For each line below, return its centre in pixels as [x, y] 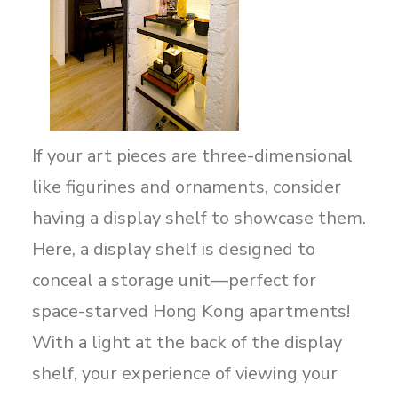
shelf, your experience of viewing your [185, 374]
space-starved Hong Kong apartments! [191, 311]
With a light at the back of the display [187, 342]
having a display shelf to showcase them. [199, 218]
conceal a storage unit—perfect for [174, 280]
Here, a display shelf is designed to [174, 249]
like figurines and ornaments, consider [187, 187]
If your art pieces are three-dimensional [192, 156]
